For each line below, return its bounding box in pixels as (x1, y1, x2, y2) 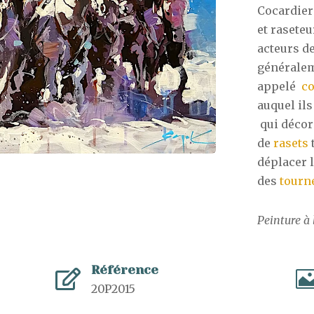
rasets (273, 135, 308, 150)
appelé (257, 78, 301, 93)
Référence (91, 262, 159, 277)
